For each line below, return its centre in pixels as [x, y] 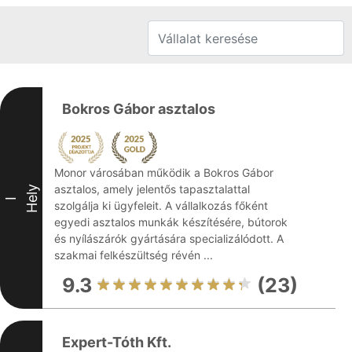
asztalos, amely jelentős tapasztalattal [152, 189]
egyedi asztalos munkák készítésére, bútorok [171, 222]
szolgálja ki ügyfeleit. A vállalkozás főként [161, 205]
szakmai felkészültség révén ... [134, 255]
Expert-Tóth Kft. [117, 342]
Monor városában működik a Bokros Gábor [164, 172]
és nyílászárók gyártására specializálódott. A [169, 238]
